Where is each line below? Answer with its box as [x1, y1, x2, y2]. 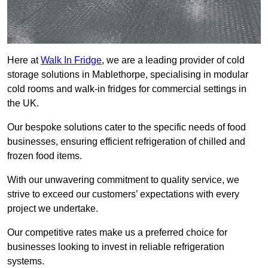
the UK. [7, 98, 41, 109]
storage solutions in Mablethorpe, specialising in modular [7, 69, 248, 80]
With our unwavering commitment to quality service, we [7, 175, 239, 185]
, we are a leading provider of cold [102, 55, 245, 66]
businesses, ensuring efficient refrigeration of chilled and [7, 136, 245, 147]
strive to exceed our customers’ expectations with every [7, 189, 239, 200]
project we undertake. [7, 203, 100, 214]
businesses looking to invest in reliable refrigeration [7, 242, 224, 252]
